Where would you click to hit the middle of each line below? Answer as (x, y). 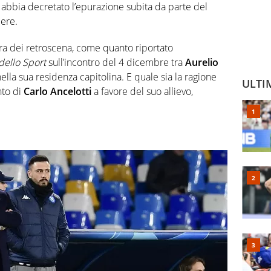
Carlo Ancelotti (57, 92)
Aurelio (202, 63)
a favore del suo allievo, (142, 92)
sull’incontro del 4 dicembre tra (116, 63)
